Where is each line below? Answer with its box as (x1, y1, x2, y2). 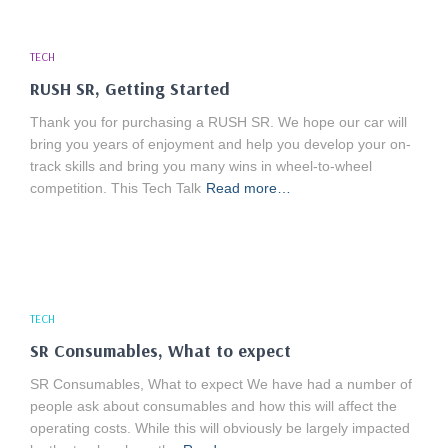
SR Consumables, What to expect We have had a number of (30, 376, 412, 392)
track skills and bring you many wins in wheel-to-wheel (30, 158, 372, 174)
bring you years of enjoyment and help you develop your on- (30, 136, 411, 152)
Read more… (206, 180, 291, 196)
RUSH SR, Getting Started (30, 77, 230, 100)
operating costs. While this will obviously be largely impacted (30, 420, 410, 436)
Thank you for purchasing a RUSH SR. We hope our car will (30, 114, 407, 130)
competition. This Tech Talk (30, 180, 201, 196)
